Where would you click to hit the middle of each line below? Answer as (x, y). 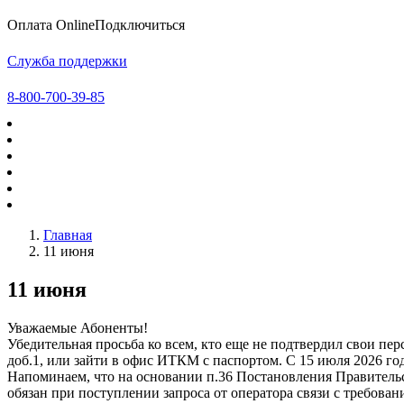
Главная (68, 235)
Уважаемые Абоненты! (78, 327)
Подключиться (140, 25)
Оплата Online (51, 25)
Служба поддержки (67, 61)
